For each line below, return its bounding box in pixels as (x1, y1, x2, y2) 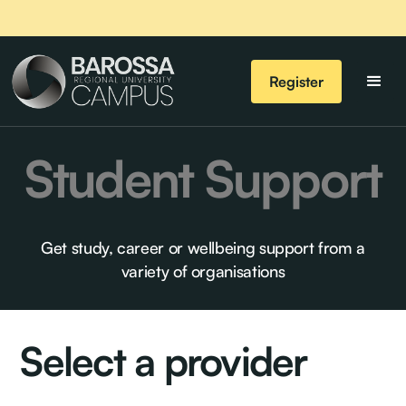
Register (268, 72, 324, 91)
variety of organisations (121, 261, 285, 281)
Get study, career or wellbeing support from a (41, 237, 365, 257)
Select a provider (20, 336, 307, 386)
